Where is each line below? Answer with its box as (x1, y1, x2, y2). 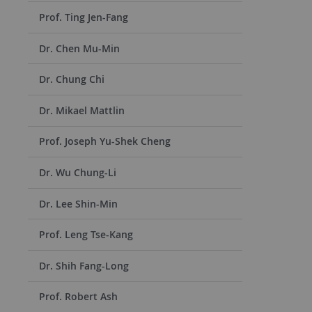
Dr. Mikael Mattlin (39, 103, 125, 117)
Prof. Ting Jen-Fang (39, 10, 128, 24)
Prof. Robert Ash (39, 290, 118, 304)
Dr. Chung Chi (39, 72, 104, 86)
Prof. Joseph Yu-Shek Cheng (39, 134, 171, 148)
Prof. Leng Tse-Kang (39, 228, 133, 242)
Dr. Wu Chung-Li (39, 165, 116, 179)
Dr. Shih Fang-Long (39, 258, 129, 272)
